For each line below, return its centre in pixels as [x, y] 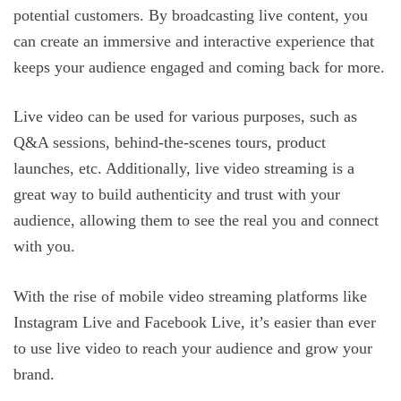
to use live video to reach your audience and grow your [193, 348]
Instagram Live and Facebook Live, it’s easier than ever [195, 322]
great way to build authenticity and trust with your [177, 195]
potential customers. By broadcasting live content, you [191, 15]
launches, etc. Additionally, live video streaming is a [184, 169]
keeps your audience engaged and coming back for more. [199, 67]
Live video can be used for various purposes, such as [185, 117]
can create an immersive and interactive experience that [194, 41]
